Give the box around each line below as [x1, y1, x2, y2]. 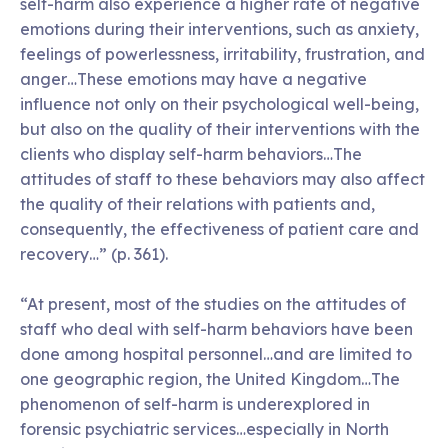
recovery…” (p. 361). [20, 244, 168, 264]
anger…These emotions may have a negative [20, 69, 367, 89]
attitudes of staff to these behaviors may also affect [20, 169, 425, 189]
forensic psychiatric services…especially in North [20, 419, 389, 439]
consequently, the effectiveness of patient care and [20, 219, 419, 239]
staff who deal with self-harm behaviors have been [20, 319, 413, 339]
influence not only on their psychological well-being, [20, 94, 419, 114]
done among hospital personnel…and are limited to [20, 344, 412, 364]
